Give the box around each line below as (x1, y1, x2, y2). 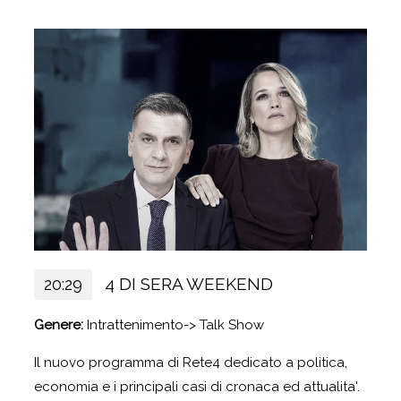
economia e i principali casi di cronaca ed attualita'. (34, 378, 360, 395)
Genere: (34, 316, 87, 333)
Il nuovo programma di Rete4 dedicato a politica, (34, 354, 347, 371)
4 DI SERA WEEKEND (105, 273, 273, 294)
